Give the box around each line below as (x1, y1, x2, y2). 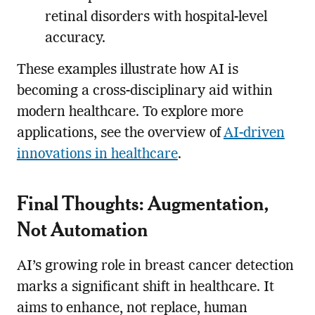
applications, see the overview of (16, 126, 224, 141)
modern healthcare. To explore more (16, 105, 243, 120)
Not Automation (16, 216, 148, 241)
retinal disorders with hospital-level (44, 10, 267, 25)
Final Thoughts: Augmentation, (16, 190, 269, 215)
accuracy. (44, 31, 105, 46)
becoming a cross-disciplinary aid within (16, 84, 273, 98)
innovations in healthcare (16, 147, 178, 162)
